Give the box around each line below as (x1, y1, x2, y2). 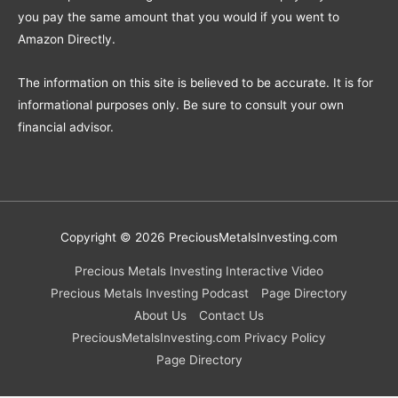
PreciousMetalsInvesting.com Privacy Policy (72, 330, 326, 346)
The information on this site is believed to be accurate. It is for (18, 76, 373, 91)
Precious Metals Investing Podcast (51, 286, 250, 301)
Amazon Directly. (18, 32, 115, 47)
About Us (134, 308, 187, 323)
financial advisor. (18, 120, 114, 135)
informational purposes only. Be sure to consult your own (18, 98, 344, 113)
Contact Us (198, 308, 264, 323)
